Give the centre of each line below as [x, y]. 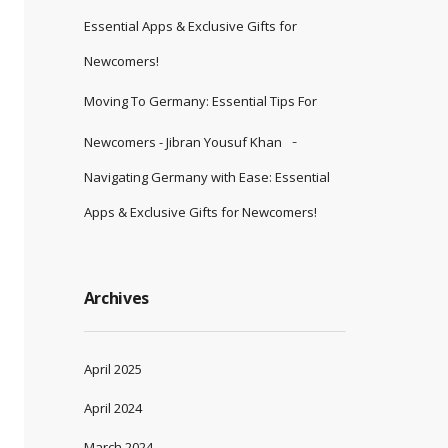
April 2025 [112, 368]
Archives [116, 297]
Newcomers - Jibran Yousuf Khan [182, 141]
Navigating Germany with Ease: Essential [206, 176]
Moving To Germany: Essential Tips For [200, 100]
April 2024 [112, 407]
